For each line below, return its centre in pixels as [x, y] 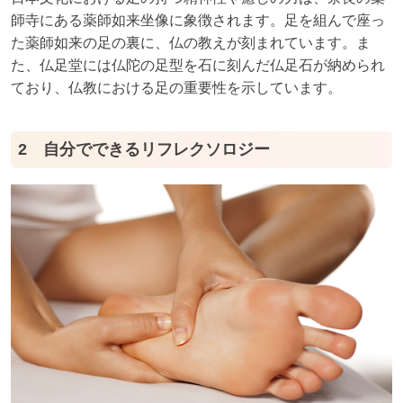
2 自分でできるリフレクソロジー [144, 149]
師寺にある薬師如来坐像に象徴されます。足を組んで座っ [198, 20]
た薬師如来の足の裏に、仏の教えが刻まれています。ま [191, 42]
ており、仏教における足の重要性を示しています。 [176, 87]
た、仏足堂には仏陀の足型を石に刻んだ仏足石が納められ [198, 65]
